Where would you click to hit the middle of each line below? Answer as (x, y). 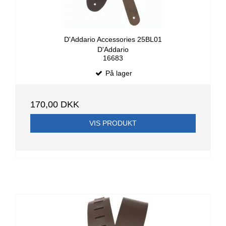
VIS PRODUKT (113, 123)
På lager (118, 73)
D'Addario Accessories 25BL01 (113, 39)
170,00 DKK (55, 105)
